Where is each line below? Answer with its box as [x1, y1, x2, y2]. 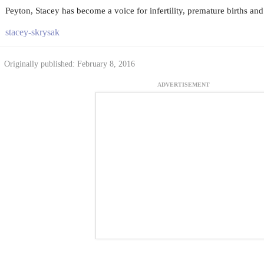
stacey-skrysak [5, 27, 60, 38]
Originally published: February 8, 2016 [4, 60, 135, 69]
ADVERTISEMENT [157, 81, 210, 88]
